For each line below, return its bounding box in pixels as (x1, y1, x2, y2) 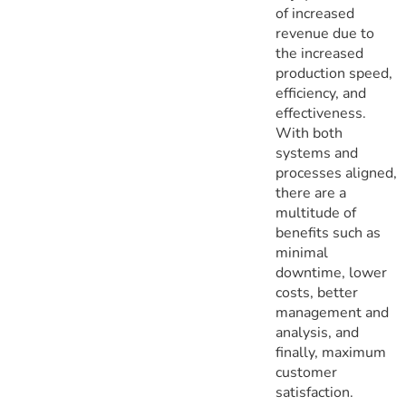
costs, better (275, 282, 358, 303)
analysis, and (275, 322, 359, 343)
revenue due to (275, 23, 374, 43)
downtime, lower (275, 262, 387, 283)
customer (275, 362, 337, 382)
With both (275, 122, 343, 143)
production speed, (275, 63, 392, 83)
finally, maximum (275, 342, 386, 362)
